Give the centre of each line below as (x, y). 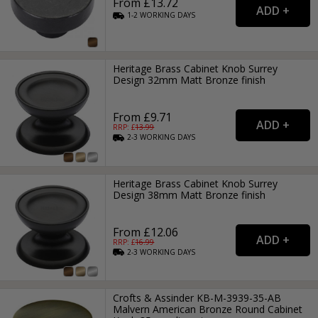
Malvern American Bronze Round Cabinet (208, 309)
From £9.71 (143, 117)
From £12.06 (146, 232)
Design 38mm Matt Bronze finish (190, 194)
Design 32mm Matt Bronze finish (190, 80)
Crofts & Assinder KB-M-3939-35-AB (197, 297)
